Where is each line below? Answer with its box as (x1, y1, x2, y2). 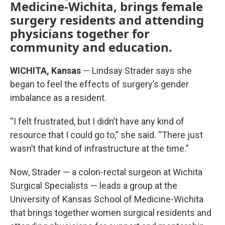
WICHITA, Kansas (10, 65, 81, 76)
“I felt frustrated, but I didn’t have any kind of (10, 116, 184, 127)
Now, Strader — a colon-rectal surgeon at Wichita (10, 167, 202, 177)
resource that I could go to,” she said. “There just (10, 130, 203, 140)
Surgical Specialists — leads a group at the (10, 180, 177, 191)
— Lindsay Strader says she (81, 65, 192, 76)
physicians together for (10, 25, 150, 42)
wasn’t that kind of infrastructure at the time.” (10, 143, 189, 154)
